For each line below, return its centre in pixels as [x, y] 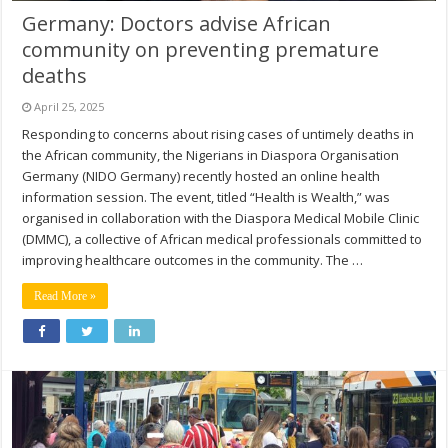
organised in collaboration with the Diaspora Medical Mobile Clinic [221, 217]
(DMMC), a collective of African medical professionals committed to [222, 238]
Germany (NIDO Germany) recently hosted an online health [201, 175]
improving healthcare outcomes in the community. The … [193, 259]
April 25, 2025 [69, 106]
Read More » [65, 295]
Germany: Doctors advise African [177, 23]
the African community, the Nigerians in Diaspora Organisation [211, 154]
